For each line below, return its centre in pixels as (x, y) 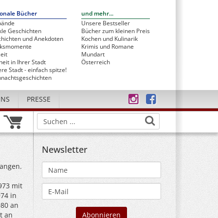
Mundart (93, 54)
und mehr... (97, 13)
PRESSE (39, 99)
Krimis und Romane (108, 46)
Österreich (96, 62)
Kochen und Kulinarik (109, 39)
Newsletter (65, 149)
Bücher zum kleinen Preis (116, 31)
